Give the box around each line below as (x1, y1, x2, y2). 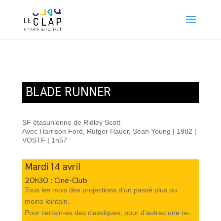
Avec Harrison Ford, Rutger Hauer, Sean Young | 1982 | (22, 127, 196, 135)
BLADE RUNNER (25, 83, 111, 100)
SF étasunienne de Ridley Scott (22, 118, 120, 126)
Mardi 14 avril (24, 160, 80, 173)
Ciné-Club (54, 175, 87, 185)
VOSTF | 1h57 (22, 136, 67, 144)
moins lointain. (24, 197, 70, 205)
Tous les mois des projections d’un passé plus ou (24, 186, 177, 194)
